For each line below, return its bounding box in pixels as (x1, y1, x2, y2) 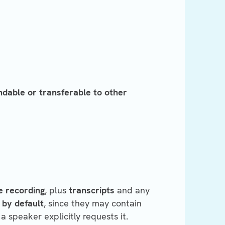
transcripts (69, 184, 115, 196)
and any (115, 184, 150, 196)
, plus (45, 184, 69, 196)
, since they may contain (44, 197, 142, 209)
